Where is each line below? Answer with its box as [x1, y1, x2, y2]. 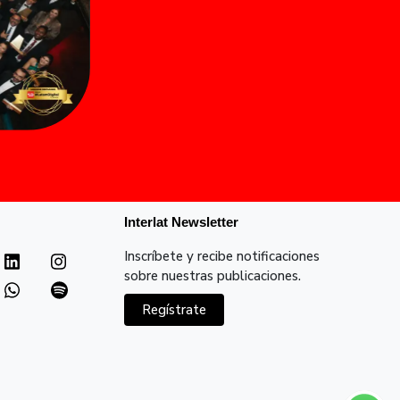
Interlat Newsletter [123, 213, 238, 229]
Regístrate [141, 300, 206, 319]
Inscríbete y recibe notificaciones [123, 246, 320, 265]
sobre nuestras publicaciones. [123, 266, 301, 285]
